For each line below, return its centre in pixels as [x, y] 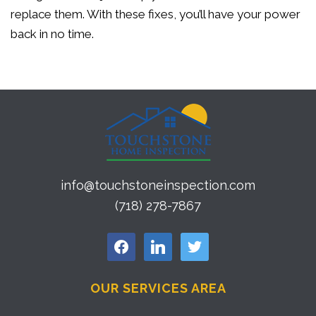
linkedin [161, 242]
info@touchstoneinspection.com [158, 185]
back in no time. [52, 34]
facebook [128, 242]
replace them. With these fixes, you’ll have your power [156, 14]
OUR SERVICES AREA [158, 288]
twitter [194, 242]
